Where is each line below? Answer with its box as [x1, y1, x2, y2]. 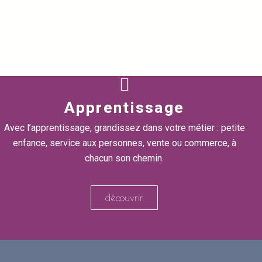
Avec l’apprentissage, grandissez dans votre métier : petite [4, 122, 245, 133]
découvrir [105, 192, 144, 203]
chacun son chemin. [85, 153, 164, 164]
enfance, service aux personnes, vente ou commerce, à [12, 137, 236, 149]
